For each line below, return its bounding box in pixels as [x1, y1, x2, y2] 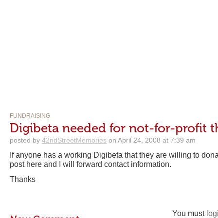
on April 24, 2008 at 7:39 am [107, 136, 196, 144]
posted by [10, 136, 42, 144]
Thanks [10, 175, 36, 183]
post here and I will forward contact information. [10, 160, 171, 168]
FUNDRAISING [10, 112, 50, 119]
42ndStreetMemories [42, 136, 107, 144]
